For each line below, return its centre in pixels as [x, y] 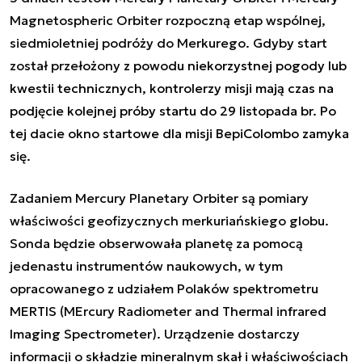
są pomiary [274, 198]
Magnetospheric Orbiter [88, 20]
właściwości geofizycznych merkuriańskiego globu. [169, 220]
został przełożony [65, 65]
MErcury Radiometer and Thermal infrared [195, 311]
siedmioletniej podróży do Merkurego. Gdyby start [168, 42]
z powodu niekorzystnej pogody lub [234, 65]
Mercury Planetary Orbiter [157, 198]
